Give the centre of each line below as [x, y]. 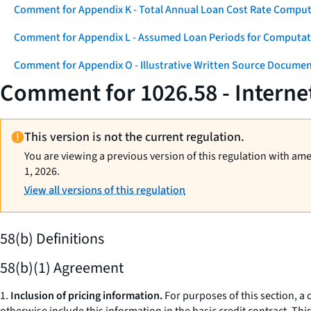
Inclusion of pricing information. [86, 296]
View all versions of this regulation [105, 190]
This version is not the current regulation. [135, 137]
